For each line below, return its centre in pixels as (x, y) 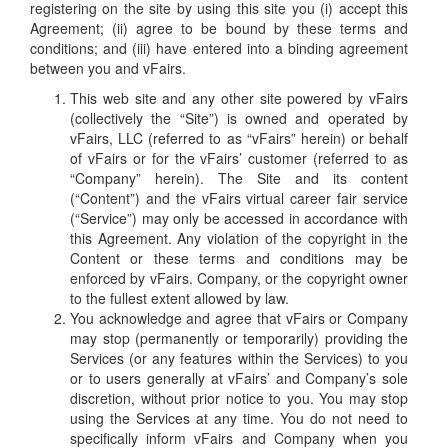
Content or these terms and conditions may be (239, 258)
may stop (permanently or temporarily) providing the (239, 338)
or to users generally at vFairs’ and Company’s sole (239, 378)
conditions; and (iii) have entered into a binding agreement (219, 48)
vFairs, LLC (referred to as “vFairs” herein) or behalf (239, 138)
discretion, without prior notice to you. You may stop (239, 398)
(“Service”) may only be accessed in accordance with (239, 218)
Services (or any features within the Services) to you (239, 358)
